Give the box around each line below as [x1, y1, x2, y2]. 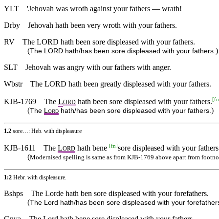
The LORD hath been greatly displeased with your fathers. [30, 79, 211, 88]
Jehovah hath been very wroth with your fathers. [28, 21, 177, 29]
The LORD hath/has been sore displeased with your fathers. [30, 47, 216, 55]
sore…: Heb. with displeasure [13, 127, 82, 134]
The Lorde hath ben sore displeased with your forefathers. [31, 189, 209, 198]
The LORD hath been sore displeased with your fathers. [22, 37, 195, 46]
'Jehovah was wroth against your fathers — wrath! [27, 4, 182, 13]
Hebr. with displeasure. [13, 174, 66, 181]
